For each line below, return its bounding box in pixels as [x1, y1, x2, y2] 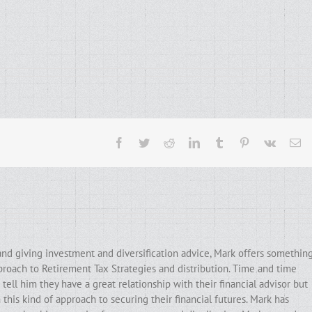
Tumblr [224, 136, 256, 148]
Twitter [148, 136, 180, 148]
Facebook [123, 136, 167, 148]
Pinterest [249, 136, 287, 148]
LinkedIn [198, 136, 240, 148]
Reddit [173, 136, 203, 148]
